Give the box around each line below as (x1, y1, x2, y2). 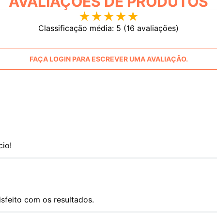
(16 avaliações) (124, 23, 179, 33)
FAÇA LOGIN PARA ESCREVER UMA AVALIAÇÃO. (29, 54, 188, 63)
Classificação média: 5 (38, 23, 121, 33)
